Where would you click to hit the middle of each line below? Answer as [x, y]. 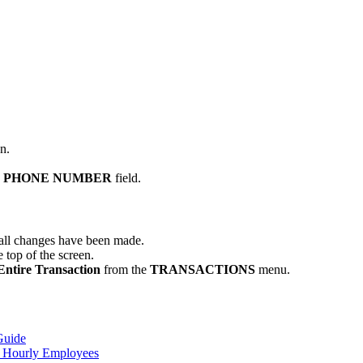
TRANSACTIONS [203, 270]
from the [127, 270]
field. [128, 178]
